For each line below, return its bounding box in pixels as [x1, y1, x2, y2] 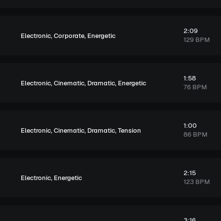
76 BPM [183, 83, 207, 91]
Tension [118, 126, 141, 135]
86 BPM [183, 130, 208, 139]
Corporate [54, 31, 84, 40]
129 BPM [183, 36, 210, 44]
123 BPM [183, 178, 210, 186]
